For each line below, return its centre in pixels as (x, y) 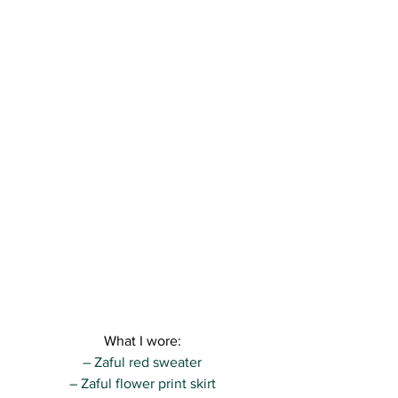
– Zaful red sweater (142, 362)
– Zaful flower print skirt (142, 384)
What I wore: (142, 341)
